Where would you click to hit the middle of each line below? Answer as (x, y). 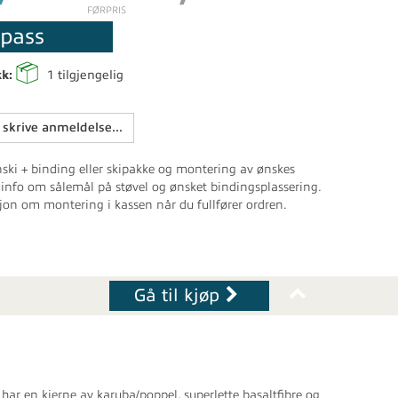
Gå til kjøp (177, 295)
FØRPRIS (107, 10)
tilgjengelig (89, 75)
